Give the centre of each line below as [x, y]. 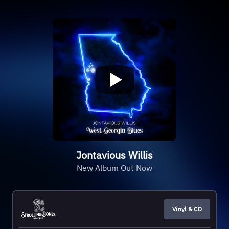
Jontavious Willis [114, 155]
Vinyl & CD [187, 209]
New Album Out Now [114, 168]
